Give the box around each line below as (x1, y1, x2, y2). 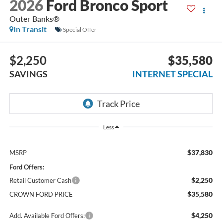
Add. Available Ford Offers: (9, 212, 85, 220)
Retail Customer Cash (9, 176, 71, 185)
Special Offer (62, 25, 97, 33)
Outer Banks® (9, 14, 59, 24)
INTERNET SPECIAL (132, 68, 213, 79)
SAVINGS (9, 68, 48, 79)
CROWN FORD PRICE (9, 190, 73, 199)
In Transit (13, 24, 47, 34)
